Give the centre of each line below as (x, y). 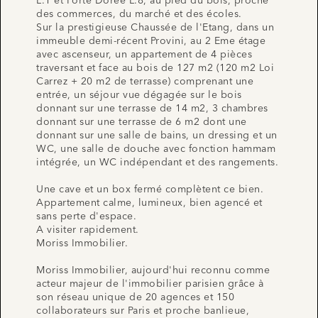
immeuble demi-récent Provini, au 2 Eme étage (151, 41)
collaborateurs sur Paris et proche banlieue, (143, 311)
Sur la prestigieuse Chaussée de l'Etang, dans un (155, 27)
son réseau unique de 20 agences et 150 (135, 297)
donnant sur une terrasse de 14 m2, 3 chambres (152, 108)
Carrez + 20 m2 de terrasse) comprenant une (145, 81)
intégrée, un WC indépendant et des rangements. (157, 162)
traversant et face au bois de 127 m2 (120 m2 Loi (155, 68)
